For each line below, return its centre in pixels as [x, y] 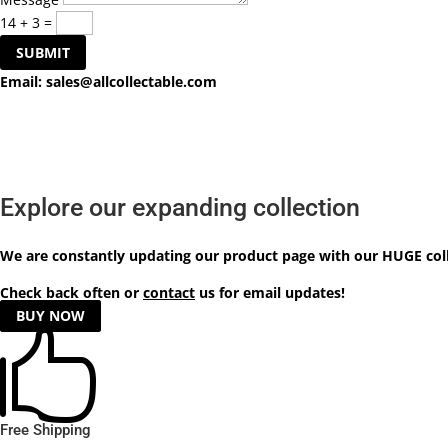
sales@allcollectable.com [131, 82]
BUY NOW [50, 316]
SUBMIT [43, 53]
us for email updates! [270, 293]
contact [169, 293]
